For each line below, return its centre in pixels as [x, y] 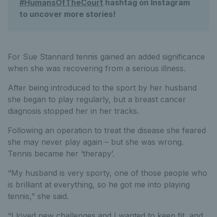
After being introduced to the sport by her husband [102, 88]
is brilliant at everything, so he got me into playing [99, 185]
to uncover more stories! [68, 14]
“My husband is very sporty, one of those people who [108, 173]
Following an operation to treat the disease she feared [107, 130]
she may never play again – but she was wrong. [96, 142]
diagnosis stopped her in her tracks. [73, 111]
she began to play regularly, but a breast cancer [97, 99]
